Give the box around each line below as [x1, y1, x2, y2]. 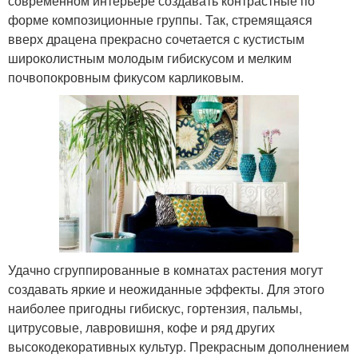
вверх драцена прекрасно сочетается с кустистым [8, 30, 304, 49]
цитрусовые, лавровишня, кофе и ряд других [8, 317, 275, 336]
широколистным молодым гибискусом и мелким [8, 49, 292, 68]
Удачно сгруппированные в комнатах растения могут [8, 260, 323, 279]
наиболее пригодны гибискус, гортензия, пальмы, [8, 298, 302, 317]
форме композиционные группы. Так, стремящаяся [8, 10, 312, 30]
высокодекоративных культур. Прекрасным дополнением [8, 336, 349, 356]
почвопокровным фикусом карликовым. [8, 68, 244, 87]
